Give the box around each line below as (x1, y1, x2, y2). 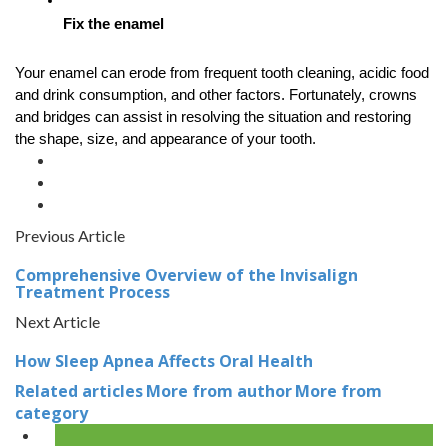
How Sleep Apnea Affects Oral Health (15, 349, 313, 372)
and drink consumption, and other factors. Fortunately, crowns (15, 86, 417, 103)
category (15, 401, 88, 424)
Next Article (15, 311, 100, 331)
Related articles (15, 379, 143, 402)
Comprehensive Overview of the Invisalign (15, 263, 358, 286)
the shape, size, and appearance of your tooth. (15, 130, 316, 147)
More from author (146, 379, 292, 402)
